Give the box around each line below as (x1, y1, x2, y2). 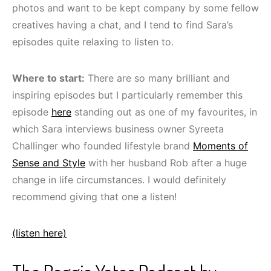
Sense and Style (12, 156, 85, 169)
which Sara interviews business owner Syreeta (12, 122, 224, 135)
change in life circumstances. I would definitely (12, 173, 226, 186)
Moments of (193, 139, 248, 152)
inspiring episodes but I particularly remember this (12, 88, 243, 101)
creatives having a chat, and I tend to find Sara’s (12, 18, 233, 31)
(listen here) (12, 226, 67, 239)
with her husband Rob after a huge (85, 156, 247, 169)
